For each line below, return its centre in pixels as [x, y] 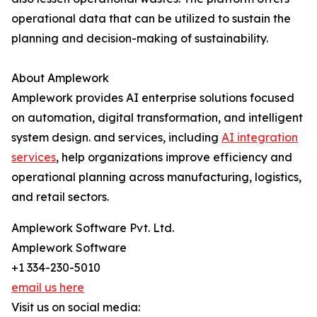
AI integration [260, 138]
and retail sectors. [60, 197]
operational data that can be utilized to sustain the [151, 19]
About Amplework [60, 78]
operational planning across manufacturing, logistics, [156, 177]
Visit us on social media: [76, 307]
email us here [48, 288]
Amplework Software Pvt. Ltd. [93, 228]
